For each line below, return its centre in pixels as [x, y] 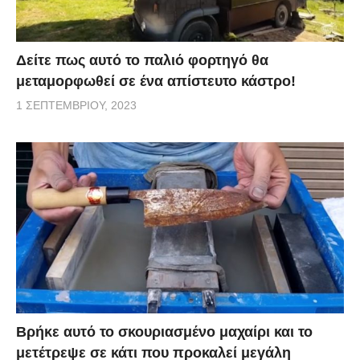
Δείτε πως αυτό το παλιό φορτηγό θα [142, 60]
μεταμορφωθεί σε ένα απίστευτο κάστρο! [156, 81]
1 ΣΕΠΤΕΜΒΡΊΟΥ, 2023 [76, 105]
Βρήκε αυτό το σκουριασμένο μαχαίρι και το [164, 331]
